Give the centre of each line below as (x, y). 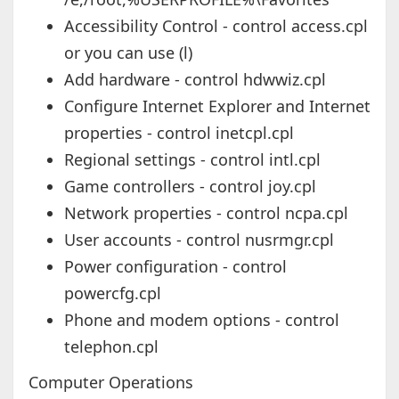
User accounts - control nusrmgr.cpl (205, 239)
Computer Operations (110, 382)
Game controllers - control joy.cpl (190, 186)
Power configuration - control (175, 266)
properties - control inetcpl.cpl (179, 132)
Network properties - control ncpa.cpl (212, 212)
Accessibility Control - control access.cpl (216, 25)
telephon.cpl (111, 346)
